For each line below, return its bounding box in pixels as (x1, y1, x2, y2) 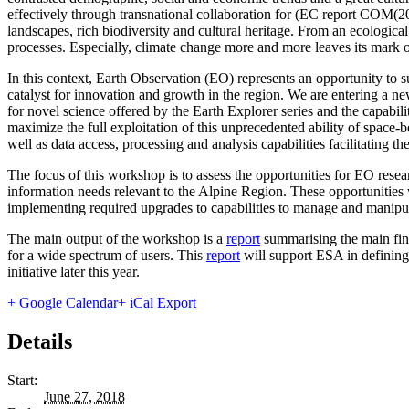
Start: (7, 372, 37, 388)
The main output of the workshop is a (7, 230, 226, 246)
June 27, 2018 (44, 388, 125, 404)
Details (7, 329, 72, 353)
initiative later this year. (7, 263, 140, 279)
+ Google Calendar (7, 294, 118, 310)
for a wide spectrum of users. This (7, 246, 206, 263)
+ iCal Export (118, 294, 196, 310)
